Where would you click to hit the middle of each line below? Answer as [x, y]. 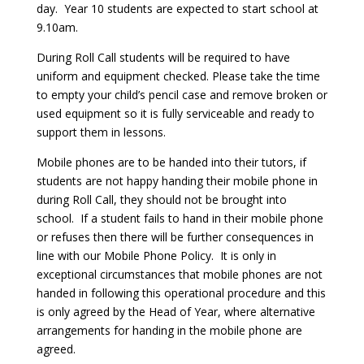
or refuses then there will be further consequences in [175, 237]
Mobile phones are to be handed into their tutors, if [171, 162]
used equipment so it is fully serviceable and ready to [175, 113]
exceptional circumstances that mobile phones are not [179, 274]
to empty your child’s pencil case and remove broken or [182, 95]
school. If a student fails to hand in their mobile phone [180, 218]
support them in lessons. [101, 132]
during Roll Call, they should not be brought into [161, 199]
